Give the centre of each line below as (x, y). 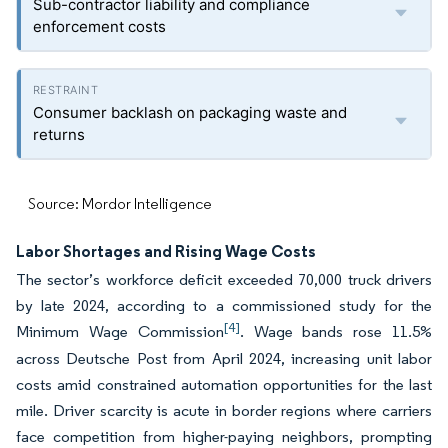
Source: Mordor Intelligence (120, 204)
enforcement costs (99, 27)
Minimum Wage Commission (120, 332)
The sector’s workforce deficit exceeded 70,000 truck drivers (224, 280)
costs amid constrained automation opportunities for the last (224, 385)
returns (59, 135)
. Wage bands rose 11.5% (336, 332)
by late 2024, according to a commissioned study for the (224, 306)
